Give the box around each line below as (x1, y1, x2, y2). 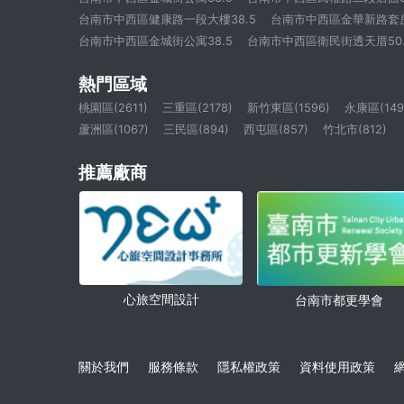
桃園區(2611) (78, 101, 148, 115)
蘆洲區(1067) (78, 123, 149, 137)
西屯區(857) (243, 123, 308, 137)
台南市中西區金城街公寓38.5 (78, 34, 233, 49)
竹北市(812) (323, 123, 387, 137)
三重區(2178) (162, 101, 233, 115)
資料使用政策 (299, 358, 375, 374)
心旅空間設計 (123, 291, 199, 308)
